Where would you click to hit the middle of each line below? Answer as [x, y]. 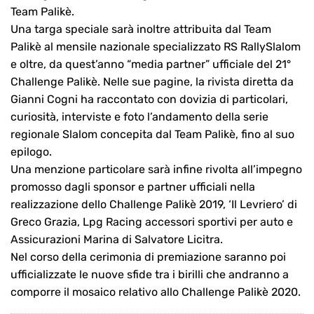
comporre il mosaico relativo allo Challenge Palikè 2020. [156, 292]
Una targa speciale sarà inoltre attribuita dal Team [141, 29]
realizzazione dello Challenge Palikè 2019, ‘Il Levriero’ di [154, 205]
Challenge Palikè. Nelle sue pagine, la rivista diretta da [152, 82]
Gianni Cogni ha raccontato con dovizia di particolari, [149, 100]
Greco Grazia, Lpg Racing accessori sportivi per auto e [152, 222]
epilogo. [31, 152]
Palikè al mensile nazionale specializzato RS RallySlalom [156, 47]
